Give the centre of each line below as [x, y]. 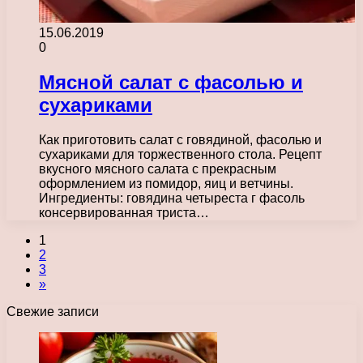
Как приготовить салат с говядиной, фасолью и [180, 140]
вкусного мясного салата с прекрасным [158, 169]
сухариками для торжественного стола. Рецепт [180, 154]
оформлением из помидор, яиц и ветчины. [166, 184]
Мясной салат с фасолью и [171, 83]
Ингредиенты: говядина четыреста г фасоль [172, 198]
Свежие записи [53, 312]
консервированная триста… [124, 213]
